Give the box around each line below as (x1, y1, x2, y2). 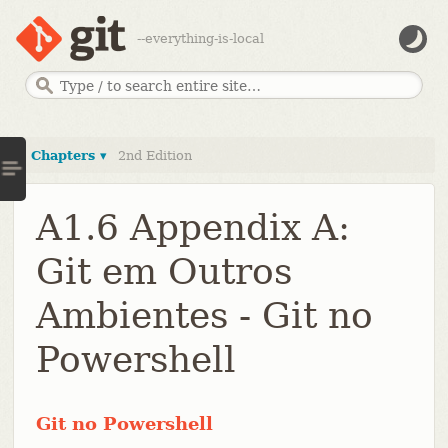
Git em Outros (35, 250, 292, 292)
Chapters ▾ (30, 147, 107, 163)
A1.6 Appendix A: (35, 206, 350, 248)
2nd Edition (117, 147, 192, 163)
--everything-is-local (136, 31, 264, 46)
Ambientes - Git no (35, 294, 373, 336)
